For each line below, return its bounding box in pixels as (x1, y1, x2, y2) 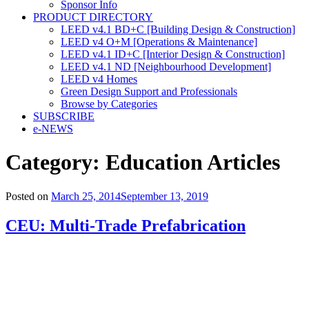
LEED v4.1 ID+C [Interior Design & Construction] (61, 48, 285, 60)
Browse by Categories (61, 97, 157, 110)
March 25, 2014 (51, 190, 121, 202)
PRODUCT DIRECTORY (33, 10, 153, 23)
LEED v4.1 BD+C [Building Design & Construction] (61, 23, 295, 35)
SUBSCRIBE (33, 110, 94, 122)
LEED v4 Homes (61, 72, 137, 85)
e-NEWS (33, 122, 73, 134)
